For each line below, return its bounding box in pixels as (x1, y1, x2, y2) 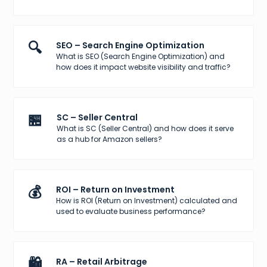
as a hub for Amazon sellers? (57, 134, 163, 145)
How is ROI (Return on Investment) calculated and (56, 195, 238, 206)
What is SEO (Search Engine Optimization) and (56, 51, 225, 62)
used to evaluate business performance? (56, 206, 206, 217)
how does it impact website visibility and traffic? (56, 62, 231, 73)
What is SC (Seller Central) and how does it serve (57, 123, 234, 134)
